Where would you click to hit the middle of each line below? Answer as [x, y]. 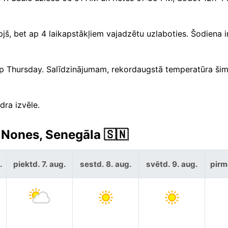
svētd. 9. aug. [172, 164]
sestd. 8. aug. [106, 164]
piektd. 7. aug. [39, 164]
